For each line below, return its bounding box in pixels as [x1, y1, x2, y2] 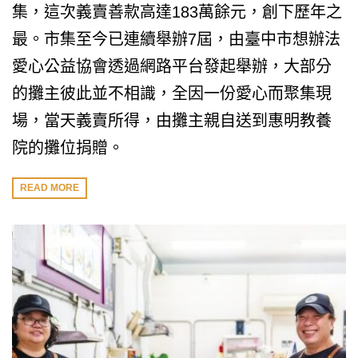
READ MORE [20, 182, 79, 194]
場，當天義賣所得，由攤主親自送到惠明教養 [12, 112, 332, 129]
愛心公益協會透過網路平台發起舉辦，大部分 [12, 58, 332, 75]
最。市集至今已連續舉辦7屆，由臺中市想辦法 [12, 30, 340, 48]
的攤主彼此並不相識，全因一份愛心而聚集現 [12, 85, 332, 102]
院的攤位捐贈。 [12, 139, 124, 157]
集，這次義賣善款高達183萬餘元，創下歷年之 [12, 3, 342, 21]
